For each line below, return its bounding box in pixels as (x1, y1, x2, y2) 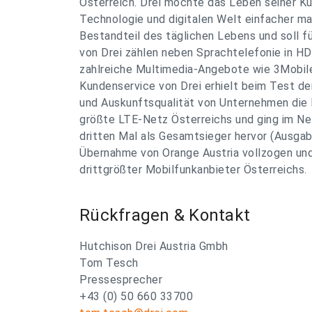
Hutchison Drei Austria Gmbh (79, 240, 228, 253)
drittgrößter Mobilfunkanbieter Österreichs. (79, 163, 307, 176)
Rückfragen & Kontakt (79, 205, 250, 225)
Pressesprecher (79, 273, 162, 286)
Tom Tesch (79, 256, 139, 270)
